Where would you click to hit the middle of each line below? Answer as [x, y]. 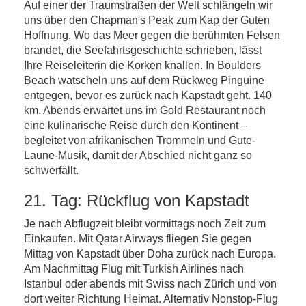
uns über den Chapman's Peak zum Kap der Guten [147, 20]
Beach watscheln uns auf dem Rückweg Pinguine [144, 80]
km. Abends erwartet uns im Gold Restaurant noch [145, 110]
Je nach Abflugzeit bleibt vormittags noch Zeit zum [145, 224]
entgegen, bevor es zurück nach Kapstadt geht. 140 [148, 95]
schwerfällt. [51, 170]
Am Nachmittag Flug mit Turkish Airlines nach [134, 269]
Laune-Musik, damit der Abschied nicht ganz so [138, 155]
